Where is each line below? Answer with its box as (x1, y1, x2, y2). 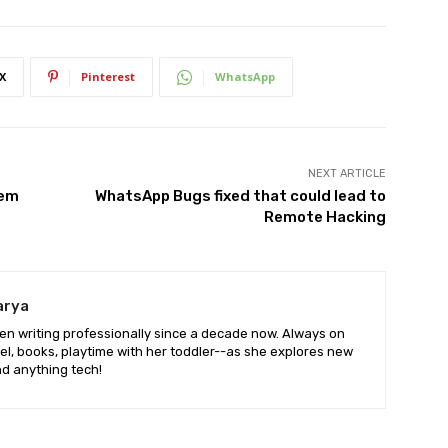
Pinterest (81, 69, 135, 84)
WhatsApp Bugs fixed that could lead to (94, 187, 386, 205)
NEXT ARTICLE (307, 167, 386, 180)
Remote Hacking (263, 208, 386, 226)
